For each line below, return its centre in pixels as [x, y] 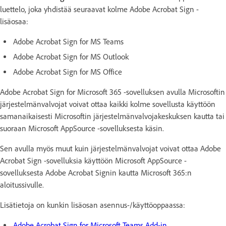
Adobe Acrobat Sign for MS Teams [68, 42]
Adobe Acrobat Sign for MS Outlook [71, 57]
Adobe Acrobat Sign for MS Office [68, 72]
